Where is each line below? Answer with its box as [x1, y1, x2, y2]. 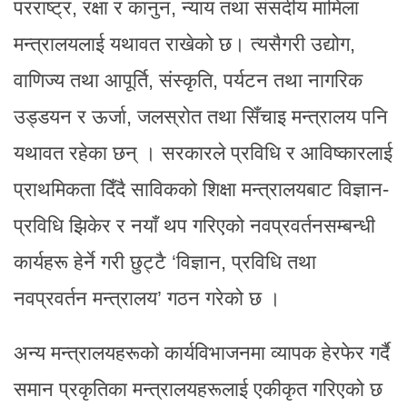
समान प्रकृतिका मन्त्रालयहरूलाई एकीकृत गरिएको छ [14, 378, 382, 402]
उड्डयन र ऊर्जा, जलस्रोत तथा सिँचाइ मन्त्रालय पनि [14, 105, 388, 129]
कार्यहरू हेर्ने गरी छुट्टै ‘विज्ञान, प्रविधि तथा [14, 251, 316, 274]
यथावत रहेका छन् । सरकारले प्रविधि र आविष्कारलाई [14, 142, 392, 165]
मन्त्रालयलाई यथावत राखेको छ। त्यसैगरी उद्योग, [14, 33, 355, 56]
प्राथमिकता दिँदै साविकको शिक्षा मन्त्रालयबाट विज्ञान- [14, 178, 389, 202]
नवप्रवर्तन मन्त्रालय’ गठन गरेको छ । [14, 287, 281, 311]
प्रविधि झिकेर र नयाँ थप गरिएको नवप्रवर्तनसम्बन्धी [14, 214, 375, 238]
